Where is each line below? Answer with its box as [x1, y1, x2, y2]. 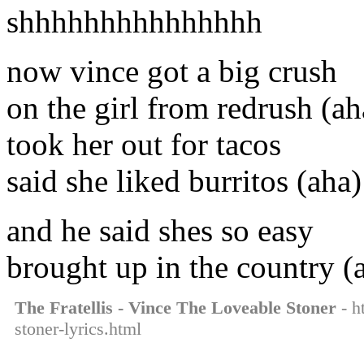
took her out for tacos [6, 126, 281, 162]
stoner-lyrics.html [15, 318, 141, 339]
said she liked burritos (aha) [6, 162, 362, 198]
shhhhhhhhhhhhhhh [6, 3, 262, 39]
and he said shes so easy [6, 212, 314, 248]
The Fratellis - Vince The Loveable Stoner [15, 297, 336, 318]
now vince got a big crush [6, 53, 337, 89]
